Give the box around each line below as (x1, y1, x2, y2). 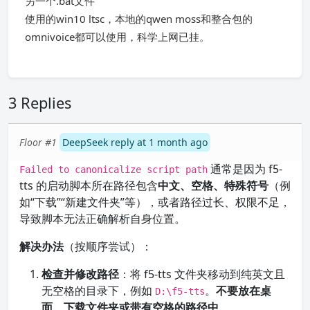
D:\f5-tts (155, 286, 205, 297)
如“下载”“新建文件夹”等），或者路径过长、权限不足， (19, 194, 291, 210)
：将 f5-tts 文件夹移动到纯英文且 (119, 266, 285, 282)
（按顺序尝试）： (64, 239, 152, 254)
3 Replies (8, 93, 71, 113)
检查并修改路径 (42, 266, 119, 282)
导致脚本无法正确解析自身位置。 (19, 211, 185, 226)
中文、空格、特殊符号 (158, 178, 268, 193)
